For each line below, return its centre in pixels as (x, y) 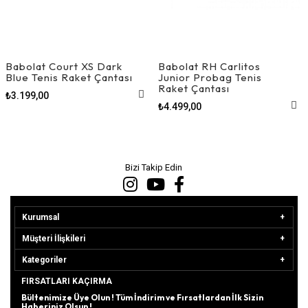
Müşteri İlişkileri (54, 238)
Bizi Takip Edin (154, 167)
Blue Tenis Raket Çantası (69, 77)
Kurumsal (41, 217)
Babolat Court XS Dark (64, 66)
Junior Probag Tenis (210, 77)
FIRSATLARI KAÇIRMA (67, 281)
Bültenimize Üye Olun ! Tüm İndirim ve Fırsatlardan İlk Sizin (143, 297)
